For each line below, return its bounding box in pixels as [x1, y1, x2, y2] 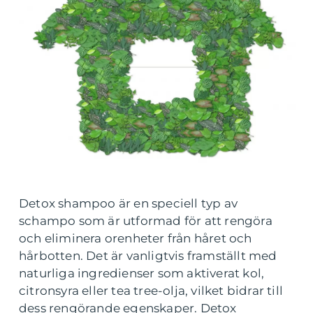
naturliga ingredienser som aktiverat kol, [19, 266, 265, 280]
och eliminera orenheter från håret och [19, 231, 252, 245]
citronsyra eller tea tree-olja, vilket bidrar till [19, 284, 284, 298]
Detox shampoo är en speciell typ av [19, 196, 238, 210]
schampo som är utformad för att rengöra [19, 214, 272, 228]
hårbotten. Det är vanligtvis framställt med [19, 249, 277, 263]
